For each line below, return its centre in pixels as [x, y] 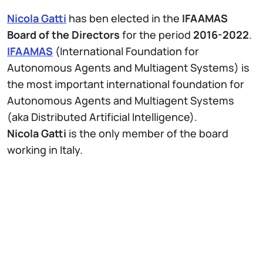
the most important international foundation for [126, 84]
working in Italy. [45, 149]
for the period [156, 34]
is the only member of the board [147, 133]
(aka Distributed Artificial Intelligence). [103, 117]
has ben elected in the [124, 18]
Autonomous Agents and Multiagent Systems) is [128, 67]
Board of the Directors [63, 34]
